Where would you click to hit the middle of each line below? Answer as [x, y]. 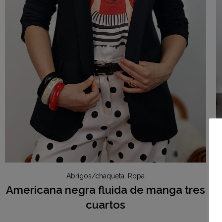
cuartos [105, 205]
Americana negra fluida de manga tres [105, 190]
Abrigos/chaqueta [95, 176]
